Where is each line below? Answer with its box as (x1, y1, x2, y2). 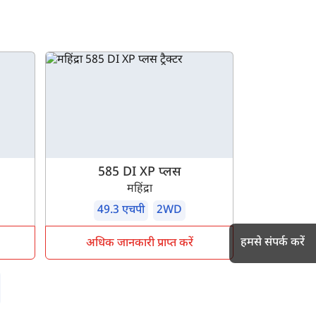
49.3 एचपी (97, 203, 145, 219)
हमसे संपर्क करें (241, 235, 305, 250)
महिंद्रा (126, 182, 152, 197)
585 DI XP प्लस (98, 164, 181, 181)
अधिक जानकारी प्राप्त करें (85, 236, 193, 252)
